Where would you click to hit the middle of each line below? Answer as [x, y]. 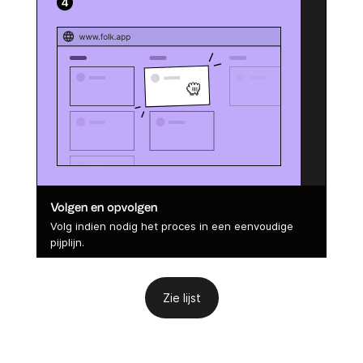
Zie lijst [181, 298]
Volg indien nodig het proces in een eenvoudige [171, 226]
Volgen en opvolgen [104, 208]
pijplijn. [67, 242]
